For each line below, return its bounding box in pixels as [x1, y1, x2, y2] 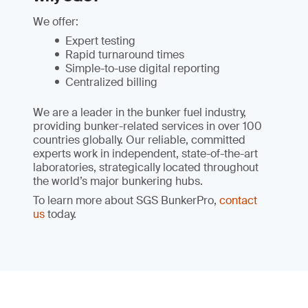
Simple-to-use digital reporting [65, 61, 220, 76]
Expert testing [65, 34, 135, 49]
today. [45, 207, 76, 222]
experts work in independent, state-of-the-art [33, 146, 258, 162]
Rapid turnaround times [65, 47, 184, 63]
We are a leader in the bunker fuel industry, [33, 105, 246, 120]
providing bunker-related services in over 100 [33, 119, 262, 134]
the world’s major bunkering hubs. [33, 174, 203, 189]
